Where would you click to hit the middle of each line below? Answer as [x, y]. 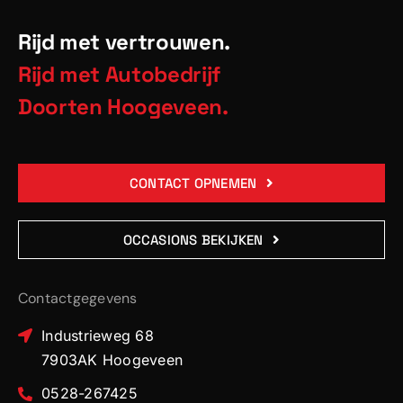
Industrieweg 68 [98, 336]
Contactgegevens [77, 299]
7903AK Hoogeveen [112, 360]
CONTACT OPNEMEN [193, 184]
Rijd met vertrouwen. [124, 42]
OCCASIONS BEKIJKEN [193, 240]
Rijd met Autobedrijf [119, 75]
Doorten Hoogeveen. [123, 107]
